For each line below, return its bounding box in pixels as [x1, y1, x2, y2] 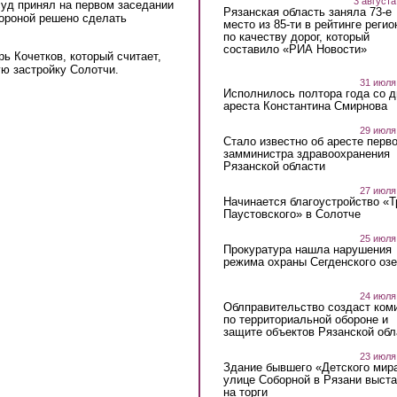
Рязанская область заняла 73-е [222, 4, 392, 19]
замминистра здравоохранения [222, 147, 390, 161]
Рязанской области [222, 160, 325, 174]
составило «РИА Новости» [222, 42, 367, 56]
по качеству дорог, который [222, 29, 370, 43]
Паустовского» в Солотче [222, 207, 361, 222]
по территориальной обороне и [222, 312, 388, 326]
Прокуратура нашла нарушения [222, 243, 392, 257]
